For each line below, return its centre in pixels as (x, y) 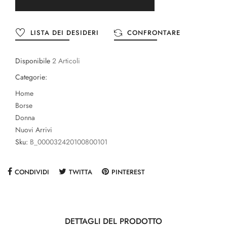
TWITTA (81, 172)
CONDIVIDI (32, 172)
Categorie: (31, 77)
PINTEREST (128, 172)
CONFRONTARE (154, 33)
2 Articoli (66, 61)
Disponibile (33, 61)
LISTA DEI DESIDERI (65, 33)
